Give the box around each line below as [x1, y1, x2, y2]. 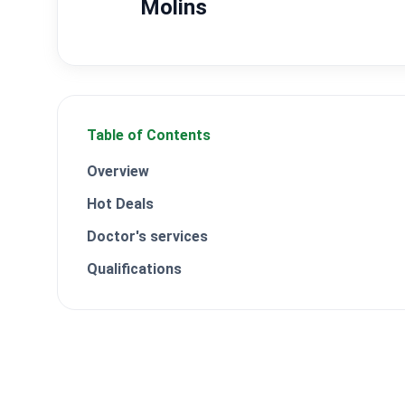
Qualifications [87, 260, 182, 278]
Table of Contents [87, 127, 211, 144]
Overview [87, 163, 149, 180]
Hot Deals [87, 195, 154, 212]
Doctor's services [87, 228, 208, 245]
